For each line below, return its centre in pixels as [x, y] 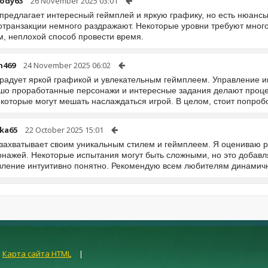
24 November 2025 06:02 [67, 65]
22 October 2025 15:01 [64, 130]
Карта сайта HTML [37, 254]
